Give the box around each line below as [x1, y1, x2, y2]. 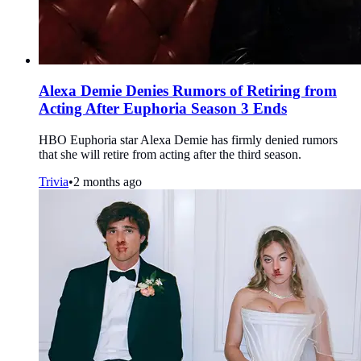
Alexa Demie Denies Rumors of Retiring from [39, 82, 337, 100]
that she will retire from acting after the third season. [39, 147, 301, 162]
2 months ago [73, 175, 142, 189]
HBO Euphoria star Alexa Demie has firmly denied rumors [39, 133, 338, 147]
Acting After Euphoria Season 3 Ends [39, 100, 287, 118]
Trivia [39, 175, 68, 189]
